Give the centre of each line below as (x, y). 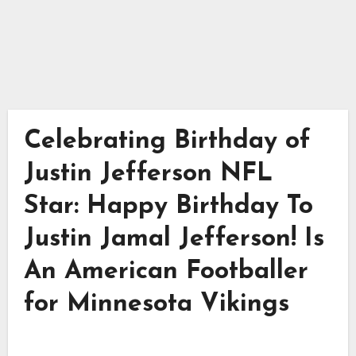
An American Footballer (166, 271)
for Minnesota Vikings (156, 304)
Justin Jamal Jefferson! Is (174, 239)
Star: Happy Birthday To (168, 206)
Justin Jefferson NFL (148, 174)
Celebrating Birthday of (167, 141)
